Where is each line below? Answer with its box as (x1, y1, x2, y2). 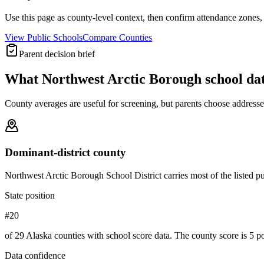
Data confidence (5, 250, 65, 260)
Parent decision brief (19, 48, 95, 59)
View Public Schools (5, 32, 82, 42)
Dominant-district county (5, 146, 126, 159)
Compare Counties (82, 32, 152, 42)
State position (5, 190, 55, 200)
